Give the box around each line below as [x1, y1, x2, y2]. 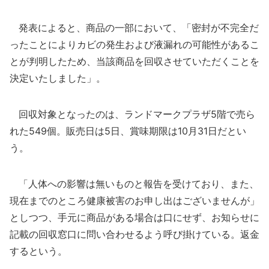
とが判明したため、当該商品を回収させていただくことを [10, 55, 259, 67]
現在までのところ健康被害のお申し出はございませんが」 [10, 195, 259, 207]
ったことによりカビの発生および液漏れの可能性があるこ [10, 38, 259, 50]
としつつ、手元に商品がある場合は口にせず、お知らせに [10, 211, 259, 223]
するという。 [10, 245, 67, 257]
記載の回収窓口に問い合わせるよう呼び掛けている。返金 [10, 228, 259, 240]
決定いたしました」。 [10, 72, 106, 84]
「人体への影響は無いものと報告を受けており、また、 [10, 178, 259, 190]
